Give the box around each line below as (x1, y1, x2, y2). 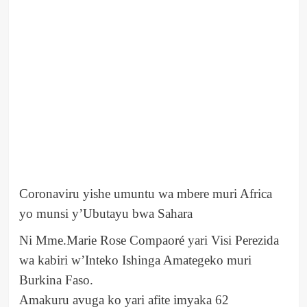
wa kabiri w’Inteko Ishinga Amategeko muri (19, 253, 251, 268)
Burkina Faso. (19, 273, 93, 288)
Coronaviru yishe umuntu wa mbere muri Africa (19, 186, 272, 201)
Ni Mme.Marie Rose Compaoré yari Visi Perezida (19, 233, 279, 248)
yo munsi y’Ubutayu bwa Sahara (19, 206, 193, 221)
